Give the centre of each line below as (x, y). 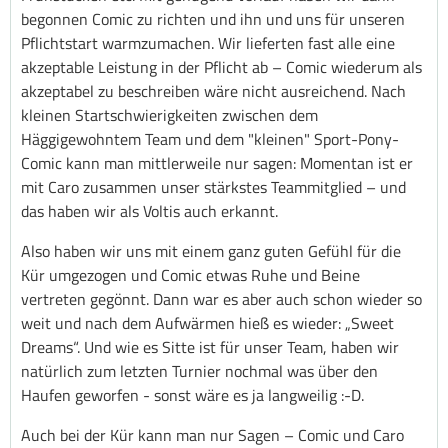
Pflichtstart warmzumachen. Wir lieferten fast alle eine (208, 43)
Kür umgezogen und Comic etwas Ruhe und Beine (190, 275)
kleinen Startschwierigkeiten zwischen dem (169, 115)
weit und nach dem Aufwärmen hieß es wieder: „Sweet (207, 323)
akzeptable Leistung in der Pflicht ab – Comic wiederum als (221, 67)
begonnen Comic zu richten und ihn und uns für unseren (213, 19)
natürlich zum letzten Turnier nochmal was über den (199, 371)
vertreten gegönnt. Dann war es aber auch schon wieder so (221, 299)
